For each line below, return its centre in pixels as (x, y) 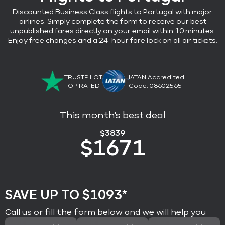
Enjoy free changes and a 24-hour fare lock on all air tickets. (113, 40)
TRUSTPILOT (83, 78)
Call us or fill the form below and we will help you (105, 213)
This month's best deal (113, 115)
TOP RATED (82, 87)
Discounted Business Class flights (72, 12)
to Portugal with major (173, 12)
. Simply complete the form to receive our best (125, 21)
